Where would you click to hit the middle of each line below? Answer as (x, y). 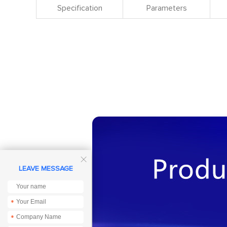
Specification (80, 8)
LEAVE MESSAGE (46, 169)
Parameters (166, 8)
